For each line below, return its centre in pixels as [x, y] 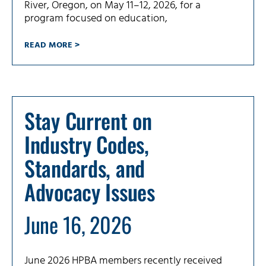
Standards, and [85, 168]
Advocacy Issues [92, 192]
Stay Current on [88, 121]
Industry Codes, [87, 144]
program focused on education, [96, 19]
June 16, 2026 [78, 224]
